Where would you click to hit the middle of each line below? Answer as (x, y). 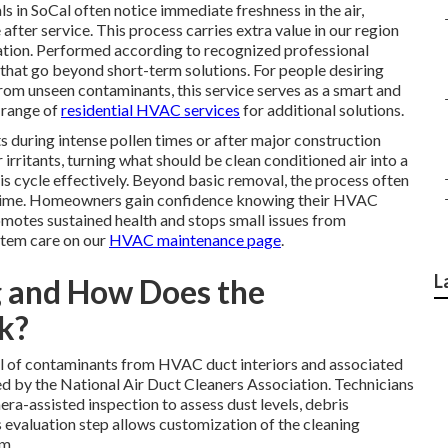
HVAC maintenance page (195, 239)
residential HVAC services (150, 109)
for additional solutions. (322, 109)
